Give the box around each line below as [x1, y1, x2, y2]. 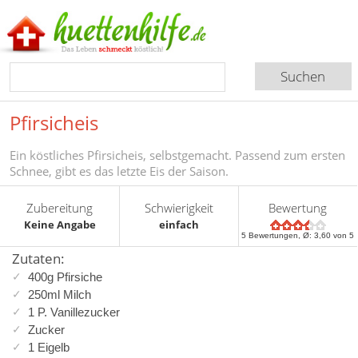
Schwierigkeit [145, 199, 214, 216]
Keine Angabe [23, 217, 96, 232]
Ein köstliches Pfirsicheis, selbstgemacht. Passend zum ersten [10, 146, 345, 163]
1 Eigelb [27, 340, 70, 354]
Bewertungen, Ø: [246, 230, 315, 240]
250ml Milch [27, 287, 91, 301]
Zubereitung [26, 199, 93, 216]
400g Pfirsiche [27, 269, 102, 284]
